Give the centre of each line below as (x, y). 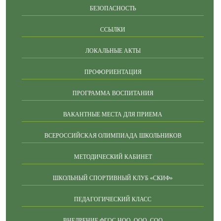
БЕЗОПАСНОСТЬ (113, 8)
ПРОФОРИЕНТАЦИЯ (113, 72)
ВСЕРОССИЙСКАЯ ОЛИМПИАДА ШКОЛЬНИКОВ (113, 135)
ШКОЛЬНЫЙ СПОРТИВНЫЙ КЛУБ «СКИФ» (113, 178)
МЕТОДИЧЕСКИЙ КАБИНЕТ (113, 157)
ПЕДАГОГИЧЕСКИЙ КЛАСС (113, 199)
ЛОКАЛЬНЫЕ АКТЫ (113, 51)
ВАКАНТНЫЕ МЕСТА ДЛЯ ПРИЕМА (113, 114)
